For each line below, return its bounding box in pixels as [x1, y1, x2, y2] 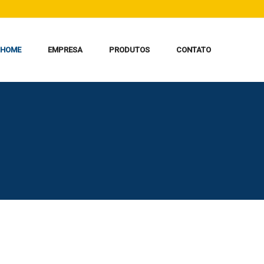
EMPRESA [48, 45, 83, 54]
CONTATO [176, 45, 212, 54]
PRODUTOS [109, 45, 150, 54]
